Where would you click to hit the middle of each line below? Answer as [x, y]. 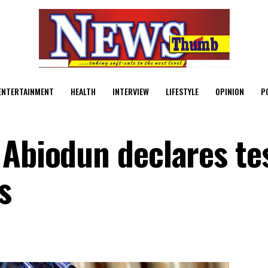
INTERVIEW [131, 91]
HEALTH [83, 91]
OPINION [230, 91]
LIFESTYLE [182, 91]
